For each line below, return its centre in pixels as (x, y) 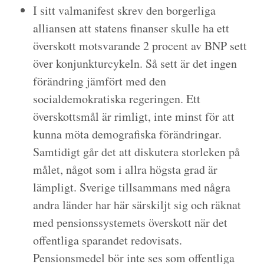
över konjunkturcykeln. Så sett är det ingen (135, 63)
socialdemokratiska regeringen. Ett (117, 99)
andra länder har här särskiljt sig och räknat (137, 205)
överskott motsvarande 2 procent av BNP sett (140, 46)
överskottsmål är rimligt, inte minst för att (134, 116)
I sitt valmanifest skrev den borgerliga (124, 10)
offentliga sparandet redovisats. (108, 240)
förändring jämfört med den (100, 81)
